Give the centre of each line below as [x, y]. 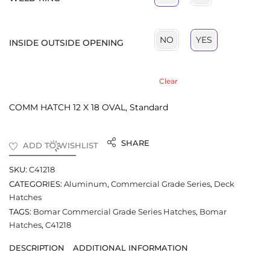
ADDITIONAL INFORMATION [130, 247]
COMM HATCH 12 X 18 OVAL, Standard [89, 107]
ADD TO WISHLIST [61, 145]
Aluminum [86, 184]
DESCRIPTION [37, 247]
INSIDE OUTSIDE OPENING [66, 42]
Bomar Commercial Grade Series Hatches [115, 211]
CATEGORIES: [36, 184]
